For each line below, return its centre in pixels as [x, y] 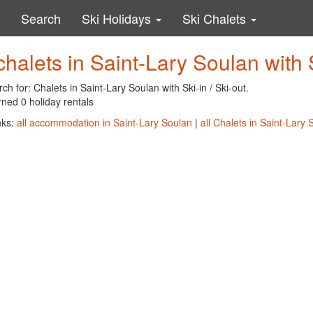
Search [41, 18]
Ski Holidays [118, 18]
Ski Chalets [216, 18]
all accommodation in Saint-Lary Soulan [104, 122]
